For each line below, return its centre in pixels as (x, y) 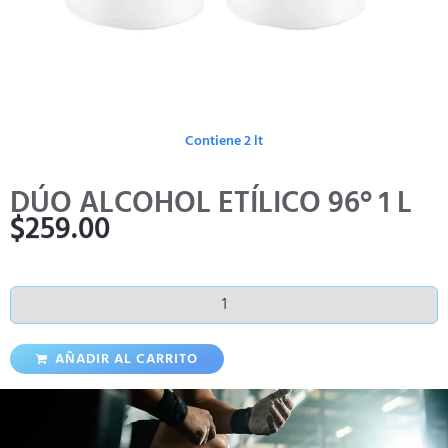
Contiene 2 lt (224, 140)
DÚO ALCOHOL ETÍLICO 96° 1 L (211, 202)
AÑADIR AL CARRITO (126, 358)
